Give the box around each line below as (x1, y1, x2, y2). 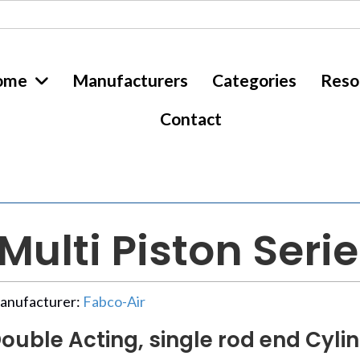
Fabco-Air (82, 292, 145, 310)
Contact (159, 108, 222, 129)
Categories (211, 70, 297, 90)
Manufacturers (72, 70, 188, 90)
